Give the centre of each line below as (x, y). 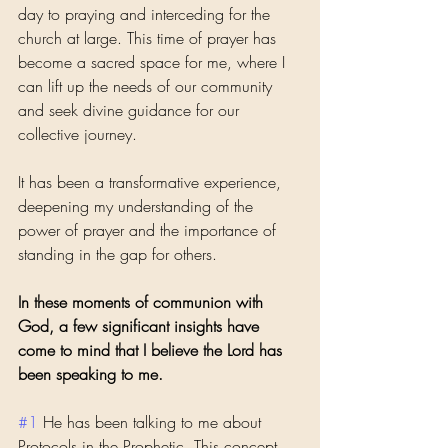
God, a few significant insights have (141, 326)
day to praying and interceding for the (146, 14)
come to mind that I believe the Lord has (152, 350)
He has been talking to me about (152, 422)
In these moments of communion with (143, 302)
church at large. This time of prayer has (149, 38)
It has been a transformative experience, (152, 182)
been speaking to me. (90, 374)
